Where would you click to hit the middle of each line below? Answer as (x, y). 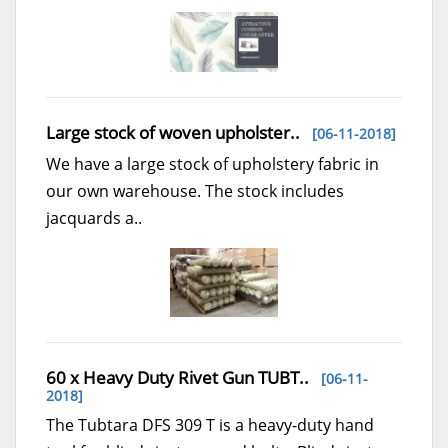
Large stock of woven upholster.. (173, 132)
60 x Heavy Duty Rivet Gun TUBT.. (177, 377)
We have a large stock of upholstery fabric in (212, 163)
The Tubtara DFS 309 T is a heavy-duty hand (210, 424)
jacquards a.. (94, 217)
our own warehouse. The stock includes (195, 190)
